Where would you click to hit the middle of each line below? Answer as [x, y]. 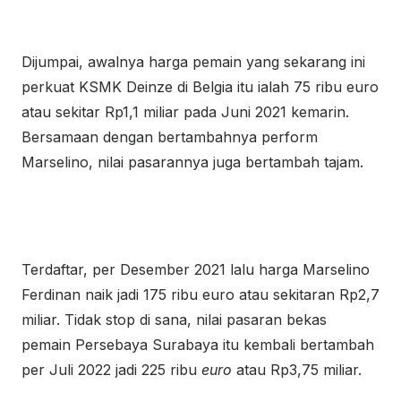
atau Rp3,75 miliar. [299, 370]
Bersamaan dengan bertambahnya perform [170, 137]
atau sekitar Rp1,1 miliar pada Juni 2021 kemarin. [185, 112]
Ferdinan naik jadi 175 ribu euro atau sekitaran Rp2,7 [200, 294]
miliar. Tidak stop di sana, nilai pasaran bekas [174, 320]
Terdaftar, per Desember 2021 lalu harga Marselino [196, 269]
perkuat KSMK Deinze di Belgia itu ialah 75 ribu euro [200, 87]
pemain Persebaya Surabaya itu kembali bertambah [198, 345]
